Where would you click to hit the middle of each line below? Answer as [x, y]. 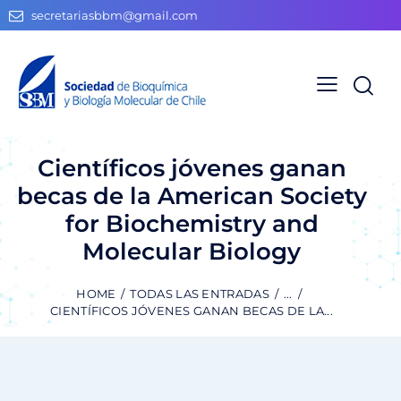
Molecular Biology [192, 251]
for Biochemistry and [192, 223]
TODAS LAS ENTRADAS [200, 294]
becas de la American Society [192, 196]
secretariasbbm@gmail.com [115, 16]
